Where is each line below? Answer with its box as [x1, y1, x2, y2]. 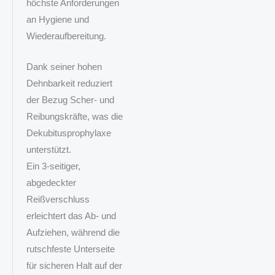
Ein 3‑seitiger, [26, 161, 80, 172]
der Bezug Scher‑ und [26, 95, 114, 106]
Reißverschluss [26, 195, 90, 205]
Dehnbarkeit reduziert [26, 79, 112, 89]
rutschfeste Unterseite [26, 244, 115, 255]
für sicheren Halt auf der [26, 261, 122, 271]
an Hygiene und [26, 14, 89, 25]
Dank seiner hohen [26, 62, 102, 72]
